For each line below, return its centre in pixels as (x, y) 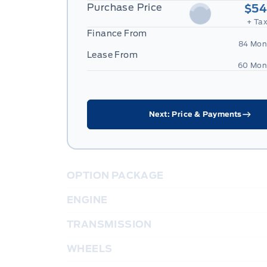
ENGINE (87, 200)
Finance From (117, 34)
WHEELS (90, 249)
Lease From (112, 55)
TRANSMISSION (109, 225)
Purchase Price (125, 8)
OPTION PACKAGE (115, 176)
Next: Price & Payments (195, 114)
